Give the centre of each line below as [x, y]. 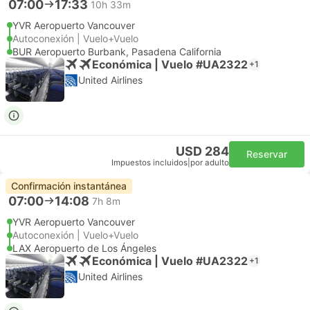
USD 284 [202, 151]
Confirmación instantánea [69, 186]
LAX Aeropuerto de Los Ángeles [84, 248]
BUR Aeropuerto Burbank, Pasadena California [117, 52]
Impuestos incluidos [149, 163]
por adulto [210, 163]
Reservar [267, 154]
